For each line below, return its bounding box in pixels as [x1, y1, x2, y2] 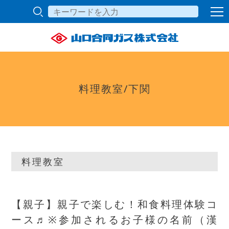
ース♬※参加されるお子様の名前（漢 [11, 213, 218, 226]
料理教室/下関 [78, 82, 151, 96]
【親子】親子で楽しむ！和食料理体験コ [11, 197, 218, 211]
